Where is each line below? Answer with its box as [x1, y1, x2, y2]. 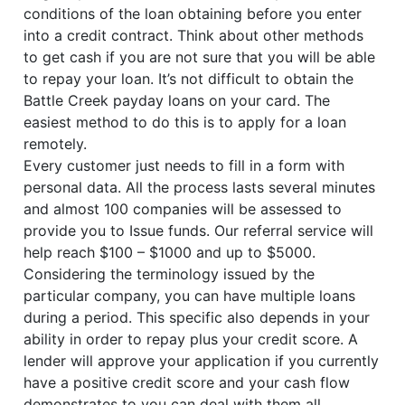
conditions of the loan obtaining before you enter [24, 5, 363, 24]
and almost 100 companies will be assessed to [24, 200, 343, 219]
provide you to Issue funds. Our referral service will [24, 221, 374, 240]
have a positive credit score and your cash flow [24, 373, 351, 392]
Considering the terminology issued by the [24, 265, 316, 284]
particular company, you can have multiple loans [24, 287, 356, 306]
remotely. [24, 135, 88, 154]
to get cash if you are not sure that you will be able [24, 48, 376, 67]
